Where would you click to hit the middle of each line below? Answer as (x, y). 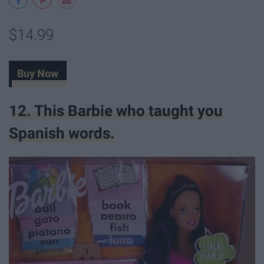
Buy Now (37, 74)
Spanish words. (62, 133)
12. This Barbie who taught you (116, 111)
